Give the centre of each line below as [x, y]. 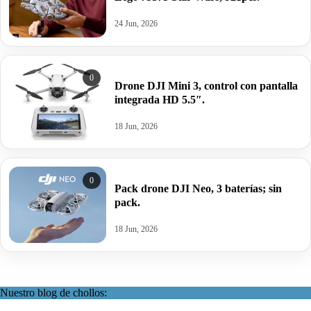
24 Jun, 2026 [136, 23]
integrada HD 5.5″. [160, 99]
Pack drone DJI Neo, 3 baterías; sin [198, 188]
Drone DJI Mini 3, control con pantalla [206, 85]
